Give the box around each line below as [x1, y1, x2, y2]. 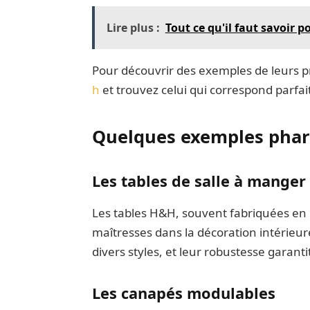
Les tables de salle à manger [91, 170, 306, 191]
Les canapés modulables [91, 282, 275, 303]
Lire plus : [106, 19, 160, 35]
